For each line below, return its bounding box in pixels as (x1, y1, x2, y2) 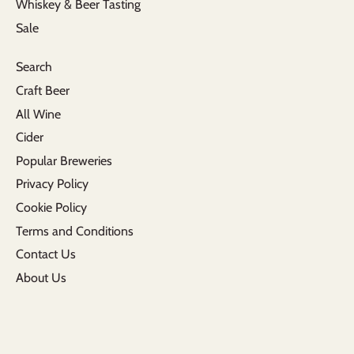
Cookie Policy (16, 200, 87, 216)
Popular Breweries (16, 153, 112, 168)
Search (16, 59, 52, 75)
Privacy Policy (16, 176, 88, 192)
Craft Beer (16, 83, 70, 99)
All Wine (16, 106, 61, 122)
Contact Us (16, 247, 76, 262)
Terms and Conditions (16, 223, 134, 239)
